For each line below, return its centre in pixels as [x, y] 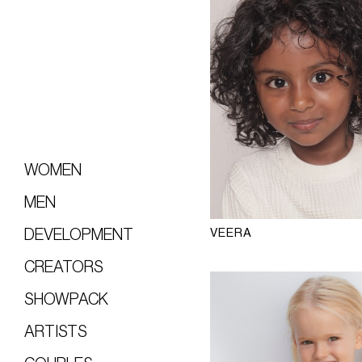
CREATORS [64, 267]
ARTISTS [56, 332]
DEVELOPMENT [79, 235]
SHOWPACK [66, 299]
